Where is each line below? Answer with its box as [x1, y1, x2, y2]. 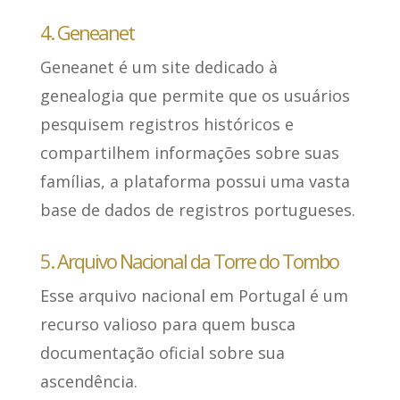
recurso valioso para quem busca [39, 313, 296, 336]
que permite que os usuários [123, 85, 350, 107]
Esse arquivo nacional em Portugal [39, 285, 310, 307]
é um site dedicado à [118, 56, 278, 79]
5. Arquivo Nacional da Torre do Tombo [39, 247, 338, 275]
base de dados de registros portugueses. [39, 199, 355, 221]
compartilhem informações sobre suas [39, 142, 339, 164]
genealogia [39, 85, 124, 107]
